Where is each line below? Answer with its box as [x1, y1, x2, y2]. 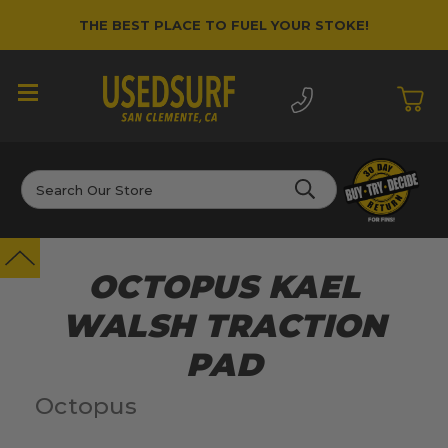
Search [21, 171, 69, 190]
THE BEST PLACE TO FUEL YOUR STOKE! [79, 16, 369, 33]
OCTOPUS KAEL [88, 267, 360, 307]
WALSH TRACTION [61, 306, 387, 346]
